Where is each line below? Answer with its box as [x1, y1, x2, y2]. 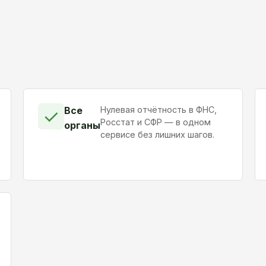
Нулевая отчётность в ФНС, [100, 104, 217, 115]
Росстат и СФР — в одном [100, 117, 211, 128]
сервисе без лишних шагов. [100, 129, 214, 140]
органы [64, 119, 100, 132]
